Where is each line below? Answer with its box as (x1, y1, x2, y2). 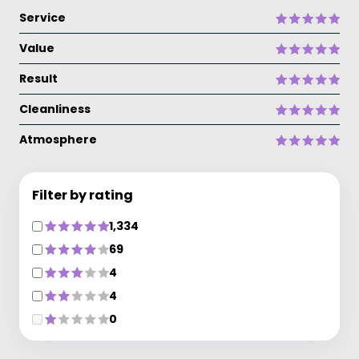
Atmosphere (19, 131, 97, 147)
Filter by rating (32, 186, 133, 204)
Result (19, 71, 58, 87)
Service (19, 10, 66, 26)
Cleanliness (19, 101, 91, 117)
